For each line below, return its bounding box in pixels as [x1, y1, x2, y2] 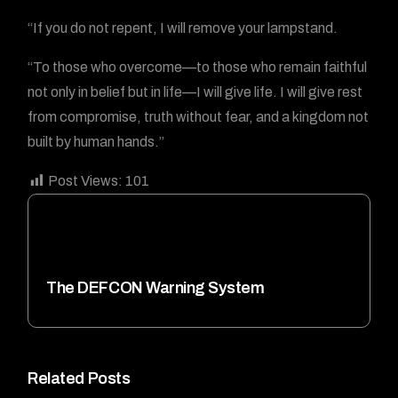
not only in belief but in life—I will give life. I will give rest [28, 84, 363, 99]
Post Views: [48, 173, 123, 188]
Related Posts [28, 370, 131, 388]
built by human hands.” [28, 134, 165, 149]
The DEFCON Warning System [46, 278, 265, 297]
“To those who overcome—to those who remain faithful [28, 60, 368, 75]
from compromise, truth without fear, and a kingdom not [28, 109, 370, 124]
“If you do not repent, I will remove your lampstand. [28, 20, 338, 36]
